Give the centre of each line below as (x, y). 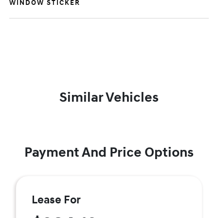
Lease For (56, 200)
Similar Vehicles (109, 98)
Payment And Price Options (109, 153)
